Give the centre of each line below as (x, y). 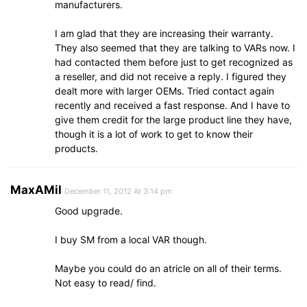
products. (76, 148)
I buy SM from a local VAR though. (131, 240)
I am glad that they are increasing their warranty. (164, 33)
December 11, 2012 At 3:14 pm (118, 191)
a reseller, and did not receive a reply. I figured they (171, 76)
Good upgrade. (89, 211)
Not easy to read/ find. (106, 283)
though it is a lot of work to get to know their (154, 134)
